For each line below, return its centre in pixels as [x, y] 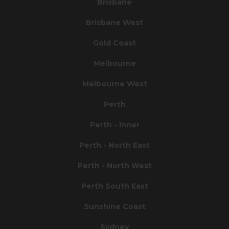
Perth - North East [114, 145]
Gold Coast [114, 43]
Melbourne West [114, 84]
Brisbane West [114, 22]
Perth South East [114, 186]
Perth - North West [114, 165]
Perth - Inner [114, 124]
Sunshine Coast [114, 206]
